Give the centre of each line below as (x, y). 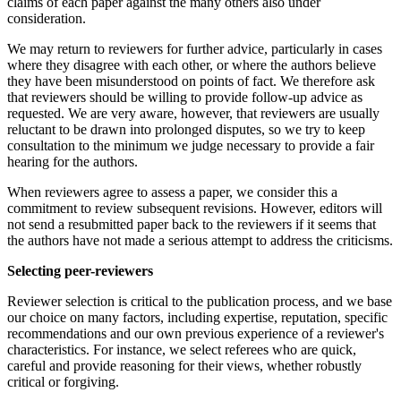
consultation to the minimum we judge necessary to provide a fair (191, 145)
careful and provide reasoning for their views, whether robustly (184, 365)
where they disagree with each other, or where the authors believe (192, 64)
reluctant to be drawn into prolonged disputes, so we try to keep (186, 129)
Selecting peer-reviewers (80, 270)
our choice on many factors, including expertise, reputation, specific (197, 317)
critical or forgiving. (63, 381)
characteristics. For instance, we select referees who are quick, (182, 349)
